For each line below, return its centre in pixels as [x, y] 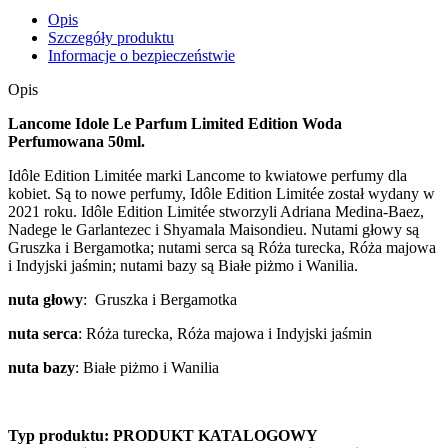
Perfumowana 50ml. [76, 141]
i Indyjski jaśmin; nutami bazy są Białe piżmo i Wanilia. [183, 265]
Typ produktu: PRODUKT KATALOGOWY [163, 435]
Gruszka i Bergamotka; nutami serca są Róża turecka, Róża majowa [222, 247]
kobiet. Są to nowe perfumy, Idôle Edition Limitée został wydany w [221, 193]
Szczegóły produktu [111, 37]
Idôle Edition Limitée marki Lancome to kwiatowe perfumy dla [207, 175]
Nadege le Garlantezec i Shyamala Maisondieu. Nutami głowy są [213, 229]
